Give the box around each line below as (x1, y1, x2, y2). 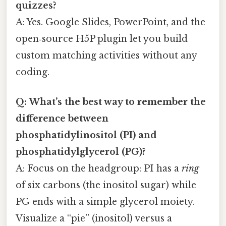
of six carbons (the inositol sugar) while (16, 179, 196, 191)
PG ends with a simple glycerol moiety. (16, 196, 195, 207)
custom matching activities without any (16, 49, 197, 61)
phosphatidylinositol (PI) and (16, 129, 157, 141)
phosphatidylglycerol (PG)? (16, 146, 146, 157)
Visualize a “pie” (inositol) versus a (16, 212, 172, 224)
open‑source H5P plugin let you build (16, 33, 188, 44)
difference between (16, 112, 108, 124)
